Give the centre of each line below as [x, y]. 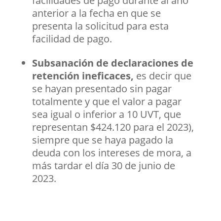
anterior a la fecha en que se [96, 13]
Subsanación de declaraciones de [112, 63]
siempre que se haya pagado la [102, 140]
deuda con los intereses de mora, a [111, 152]
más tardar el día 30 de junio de [103, 165]
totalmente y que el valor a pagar [107, 101]
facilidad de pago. [72, 38]
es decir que [164, 75]
